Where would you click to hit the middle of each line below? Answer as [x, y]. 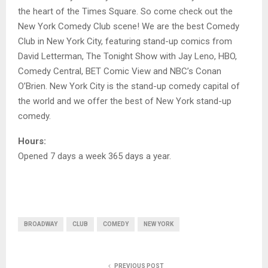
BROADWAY [41, 224]
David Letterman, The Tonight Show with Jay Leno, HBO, [127, 56]
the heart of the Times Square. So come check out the [125, 11]
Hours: [32, 141]
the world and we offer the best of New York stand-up [125, 101]
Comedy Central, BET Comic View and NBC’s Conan [120, 71]
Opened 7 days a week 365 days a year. [95, 156]
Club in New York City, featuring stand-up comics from [125, 41]
